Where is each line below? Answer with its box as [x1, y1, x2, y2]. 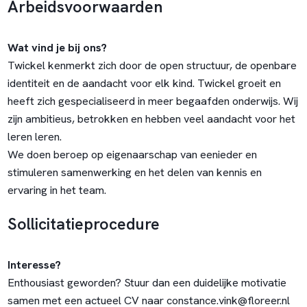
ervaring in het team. [7, 183, 109, 198]
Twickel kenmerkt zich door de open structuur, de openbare [7, 58, 297, 73]
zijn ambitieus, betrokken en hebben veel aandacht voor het [7, 112, 295, 127]
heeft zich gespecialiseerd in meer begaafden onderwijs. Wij [7, 94, 298, 109]
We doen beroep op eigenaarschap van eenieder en [7, 147, 257, 162]
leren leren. [7, 130, 64, 145]
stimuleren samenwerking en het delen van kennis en [7, 165, 262, 180]
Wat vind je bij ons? [7, 40, 107, 56]
